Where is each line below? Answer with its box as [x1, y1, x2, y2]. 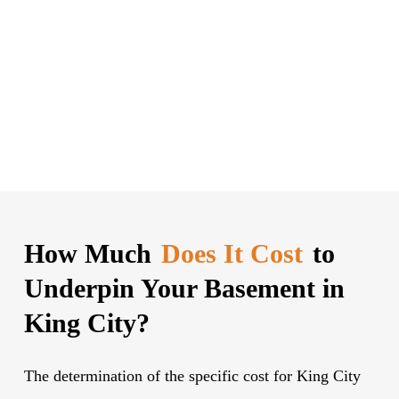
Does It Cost [161, 238, 304, 268]
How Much [24, 238, 159, 268]
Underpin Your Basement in [24, 273, 346, 303]
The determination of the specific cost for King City [24, 366, 362, 385]
